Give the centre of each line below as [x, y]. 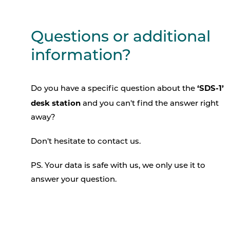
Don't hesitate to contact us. [86, 142]
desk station [56, 103]
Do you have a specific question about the [114, 89]
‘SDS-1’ [210, 88]
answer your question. [74, 180]
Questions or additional [121, 37]
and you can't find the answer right [150, 104]
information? [81, 56]
